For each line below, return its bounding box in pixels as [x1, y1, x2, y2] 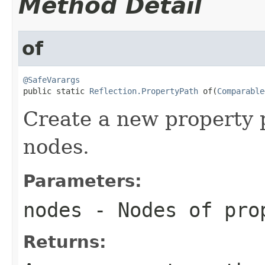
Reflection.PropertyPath [89, 86, 198, 96]
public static [23, 86, 89, 96]
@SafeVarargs [23, 75, 80, 85]
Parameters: [23, 170, 142, 191]
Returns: [23, 231, 106, 252]
